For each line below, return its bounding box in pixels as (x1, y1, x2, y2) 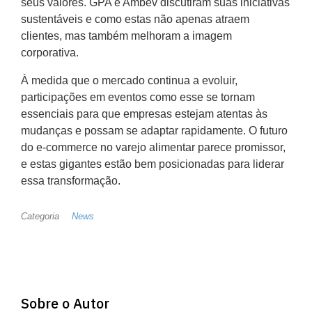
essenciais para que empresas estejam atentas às (21, 108, 267, 120)
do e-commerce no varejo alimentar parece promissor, (21, 141, 286, 154)
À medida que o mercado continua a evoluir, (21, 75, 237, 87)
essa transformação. (21, 175, 120, 187)
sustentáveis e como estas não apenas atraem (21, 13, 249, 26)
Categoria (21, 211, 59, 222)
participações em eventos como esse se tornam (21, 91, 255, 104)
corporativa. (21, 47, 79, 59)
